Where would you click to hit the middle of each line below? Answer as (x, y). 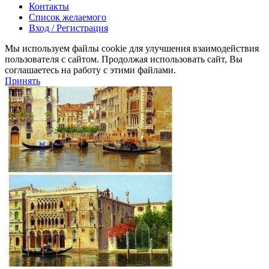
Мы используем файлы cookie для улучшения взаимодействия (132, 48)
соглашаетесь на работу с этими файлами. (90, 70)
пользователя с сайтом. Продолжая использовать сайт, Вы (124, 59)
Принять (23, 80)
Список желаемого (68, 17)
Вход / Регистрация (68, 28)
